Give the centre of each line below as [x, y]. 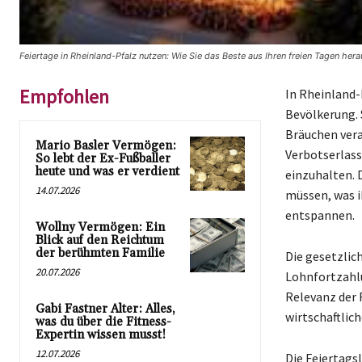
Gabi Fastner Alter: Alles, [105, 309]
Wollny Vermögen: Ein [100, 227]
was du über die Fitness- [103, 322]
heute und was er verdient [107, 171]
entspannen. [320, 215]
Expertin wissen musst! [101, 335]
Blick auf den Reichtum [100, 240]
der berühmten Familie [100, 253]
